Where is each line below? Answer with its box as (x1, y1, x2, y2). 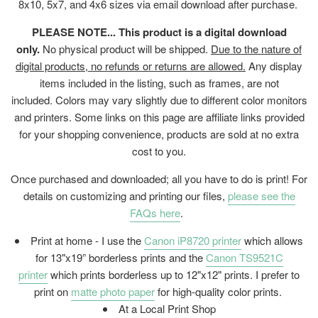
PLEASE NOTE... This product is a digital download (31, 24, 287, 40)
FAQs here (129, 205, 180, 221)
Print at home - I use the (31, 233, 144, 248)
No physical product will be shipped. (40, 41, 211, 57)
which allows (241, 233, 303, 248)
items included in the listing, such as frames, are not (39, 75, 279, 91)
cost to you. (132, 143, 186, 159)
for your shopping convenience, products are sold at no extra (19, 126, 299, 142)
